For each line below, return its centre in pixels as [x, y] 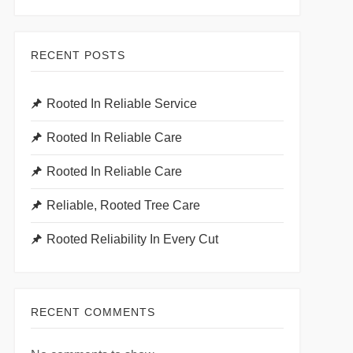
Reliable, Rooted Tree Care [123, 205]
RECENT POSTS [78, 55]
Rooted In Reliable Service [121, 104]
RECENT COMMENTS [93, 312]
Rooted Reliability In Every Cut [132, 239]
